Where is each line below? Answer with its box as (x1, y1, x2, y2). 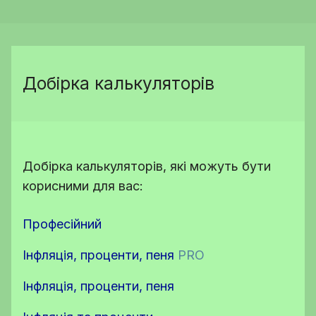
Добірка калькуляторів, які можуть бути (23, 159, 271, 174)
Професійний (23, 217, 102, 231)
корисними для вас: (23, 178, 143, 193)
